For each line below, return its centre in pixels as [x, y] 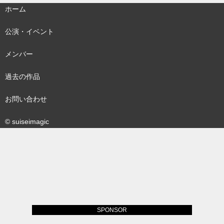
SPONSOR [112, 210]
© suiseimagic [27, 121]
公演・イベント [29, 31]
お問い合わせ [26, 99]
